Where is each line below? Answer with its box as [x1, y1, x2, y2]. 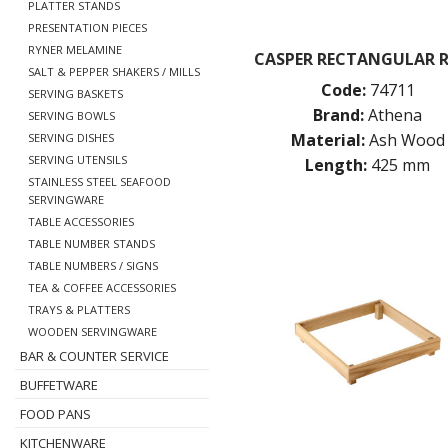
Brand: [313, 103, 365, 126]
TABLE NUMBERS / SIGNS [28, 258, 158, 273]
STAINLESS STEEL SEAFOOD [28, 174, 171, 189]
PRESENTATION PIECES [28, 20, 147, 35]
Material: [290, 128, 365, 151]
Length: [305, 153, 368, 176]
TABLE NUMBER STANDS [28, 236, 155, 251]
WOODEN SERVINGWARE [28, 324, 157, 339]
